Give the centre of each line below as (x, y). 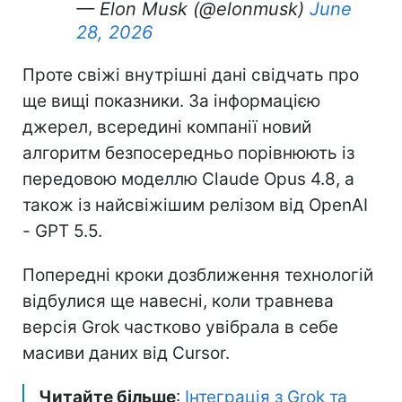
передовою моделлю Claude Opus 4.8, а (188, 179)
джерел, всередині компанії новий (167, 127)
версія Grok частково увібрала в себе (180, 327)
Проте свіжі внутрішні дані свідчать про (191, 74)
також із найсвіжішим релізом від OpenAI (195, 205)
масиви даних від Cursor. (126, 353)
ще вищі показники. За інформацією (171, 100)
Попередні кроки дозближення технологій (198, 275)
